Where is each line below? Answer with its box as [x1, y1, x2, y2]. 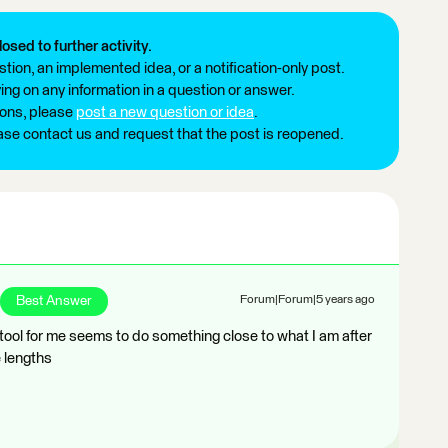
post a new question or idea [76, 104, 254, 120]
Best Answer [16, 293, 92, 308]
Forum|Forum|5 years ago [240, 293, 375, 306]
